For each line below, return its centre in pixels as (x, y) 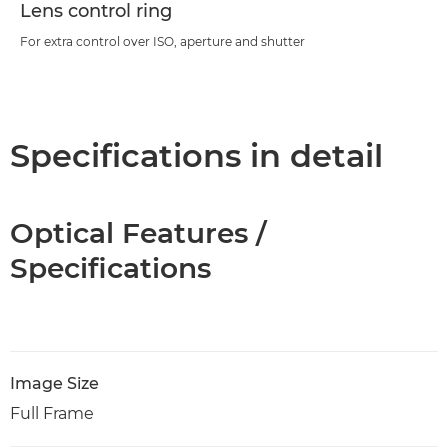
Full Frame (52, 413)
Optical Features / (138, 233)
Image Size (54, 383)
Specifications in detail (196, 155)
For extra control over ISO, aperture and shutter (162, 41)
